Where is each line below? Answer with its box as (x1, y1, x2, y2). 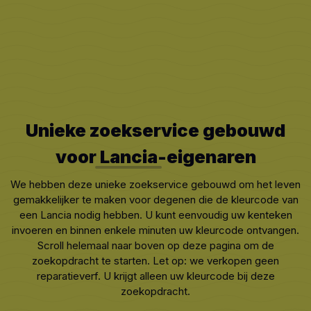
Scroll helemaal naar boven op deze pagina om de (37, 238, 274, 252)
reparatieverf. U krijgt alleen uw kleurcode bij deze (36, 269, 275, 283)
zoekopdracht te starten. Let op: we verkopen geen (32, 253, 279, 267)
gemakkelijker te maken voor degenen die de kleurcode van (12, 192, 299, 206)
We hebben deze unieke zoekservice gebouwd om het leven (10, 177, 301, 191)
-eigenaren (157, 145, 256, 167)
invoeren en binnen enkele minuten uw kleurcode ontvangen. (12, 223, 299, 237)
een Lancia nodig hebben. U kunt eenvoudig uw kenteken (19, 208, 292, 221)
